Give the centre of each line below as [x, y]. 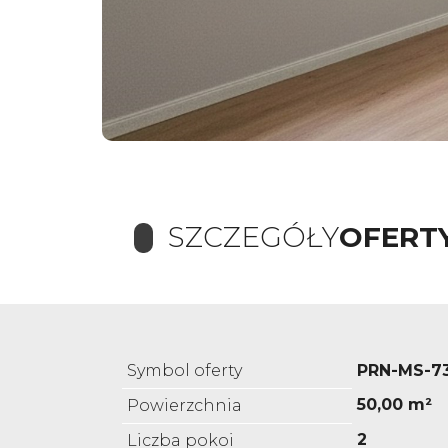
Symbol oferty [184, 371]
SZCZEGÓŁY [253, 237]
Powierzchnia [184, 406]
